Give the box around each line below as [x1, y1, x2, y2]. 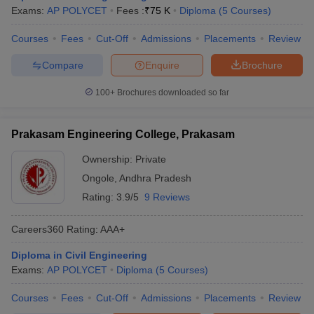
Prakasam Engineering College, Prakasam [11, 128, 235, 140]
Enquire [145, 59, 179, 71]
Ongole [82, 172, 114, 184]
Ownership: [82, 153, 135, 165]
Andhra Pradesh [119, 172, 191, 184]
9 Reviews [144, 191, 190, 203]
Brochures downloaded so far [115, 88, 229, 97]
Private [135, 153, 166, 165]
